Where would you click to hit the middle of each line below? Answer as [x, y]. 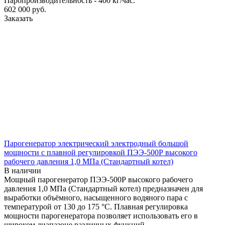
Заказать [18, 18]
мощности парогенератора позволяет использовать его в [101, 215]
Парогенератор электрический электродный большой [96, 143]
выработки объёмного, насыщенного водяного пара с [96, 197]
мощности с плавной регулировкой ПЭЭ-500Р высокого [101, 152]
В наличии [23, 170]
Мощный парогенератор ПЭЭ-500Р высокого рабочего [98, 179]
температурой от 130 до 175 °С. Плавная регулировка [96, 206]
